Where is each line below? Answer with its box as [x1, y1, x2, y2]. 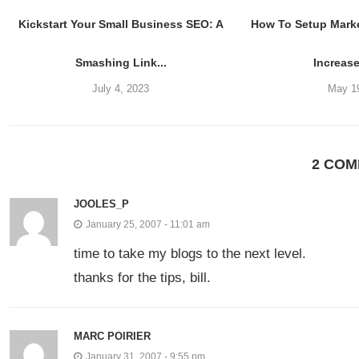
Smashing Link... [75, 55, 167, 69]
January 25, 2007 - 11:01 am [86, 218, 210, 230]
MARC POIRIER [74, 329, 151, 342]
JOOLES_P [74, 197, 129, 210]
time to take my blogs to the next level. [74, 245, 306, 261]
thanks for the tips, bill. [74, 269, 211, 285]
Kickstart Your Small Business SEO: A [18, 17, 224, 30]
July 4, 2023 [92, 82, 150, 95]
